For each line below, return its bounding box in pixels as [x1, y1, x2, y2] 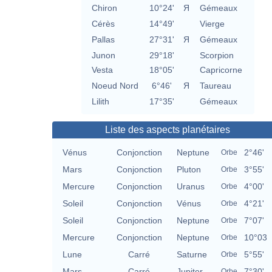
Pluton [177, 165, 201, 175]
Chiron [91, 3, 117, 13]
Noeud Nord [91, 81, 138, 91]
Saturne [177, 250, 207, 260]
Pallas [91, 35, 115, 45]
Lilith [91, 97, 109, 107]
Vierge [199, 19, 225, 29]
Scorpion [199, 50, 234, 61]
